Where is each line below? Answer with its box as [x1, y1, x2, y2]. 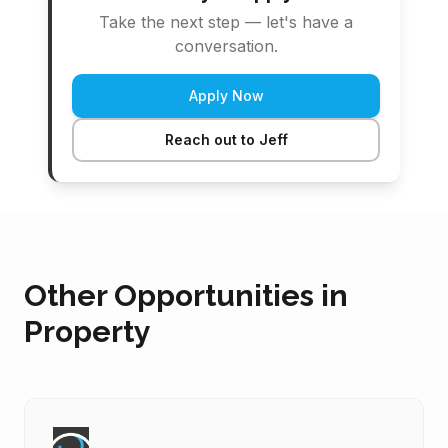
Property [24, 314, 151, 349]
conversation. [174, 36, 278, 56]
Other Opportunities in [24, 278, 348, 313]
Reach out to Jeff [164, 131, 288, 148]
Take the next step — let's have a [99, 12, 353, 32]
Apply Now [188, 87, 264, 104]
